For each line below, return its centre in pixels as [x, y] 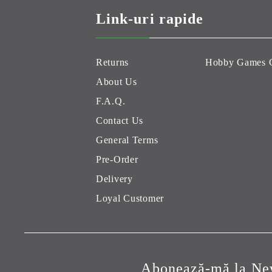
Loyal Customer [130, 199]
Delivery [114, 179]
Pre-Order [117, 160]
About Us [117, 82]
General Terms [127, 140]
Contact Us [120, 121]
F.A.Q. [111, 101]
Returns [113, 63]
